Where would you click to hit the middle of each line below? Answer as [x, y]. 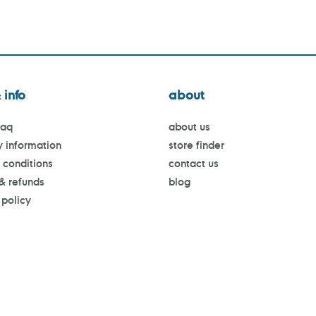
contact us [194, 164]
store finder [196, 145]
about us [189, 127]
